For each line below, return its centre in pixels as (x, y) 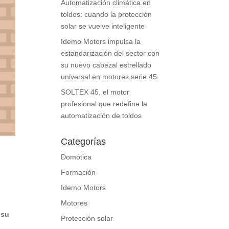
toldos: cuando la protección (107, 14)
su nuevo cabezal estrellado (106, 65)
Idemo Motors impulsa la (101, 41)
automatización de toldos (101, 116)
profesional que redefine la (104, 104)
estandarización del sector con (110, 53)
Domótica (76, 157)
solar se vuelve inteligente (103, 26)
